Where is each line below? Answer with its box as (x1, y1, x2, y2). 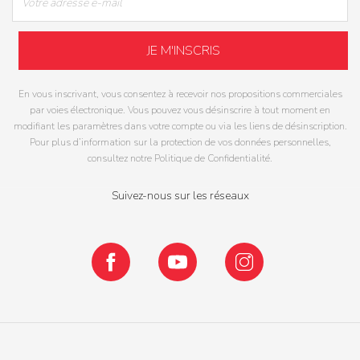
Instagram (263, 242, 318, 260)
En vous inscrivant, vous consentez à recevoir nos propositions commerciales (18, 88, 342, 101)
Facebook (129, 242, 184, 260)
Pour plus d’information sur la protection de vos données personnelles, (29, 136, 331, 149)
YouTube (196, 242, 244, 260)
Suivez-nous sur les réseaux (111, 188, 249, 204)
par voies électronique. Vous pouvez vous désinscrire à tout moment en (30, 104, 330, 117)
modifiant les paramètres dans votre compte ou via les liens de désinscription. (13, 120, 347, 133)
